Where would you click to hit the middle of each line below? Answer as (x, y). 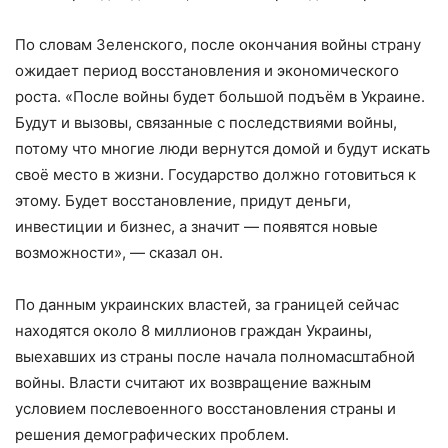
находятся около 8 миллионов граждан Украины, (193, 331)
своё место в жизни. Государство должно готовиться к (215, 175)
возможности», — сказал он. (119, 253)
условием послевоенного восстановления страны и (205, 409)
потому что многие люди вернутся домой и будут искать (222, 149)
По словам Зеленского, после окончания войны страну (218, 45)
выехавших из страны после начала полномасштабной (215, 357)
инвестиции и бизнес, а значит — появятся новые (196, 227)
